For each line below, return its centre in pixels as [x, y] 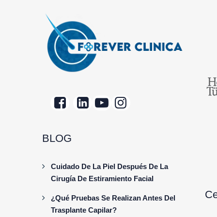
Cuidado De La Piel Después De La [109, 166]
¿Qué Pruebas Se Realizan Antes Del [113, 198]
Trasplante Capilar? [84, 210]
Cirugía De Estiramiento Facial [102, 178]
